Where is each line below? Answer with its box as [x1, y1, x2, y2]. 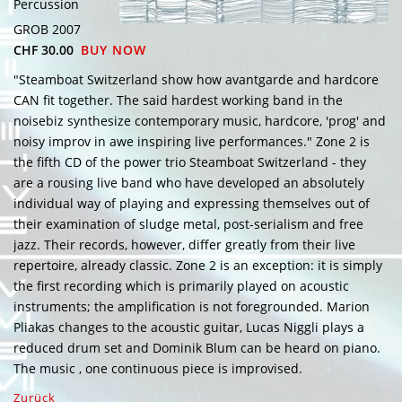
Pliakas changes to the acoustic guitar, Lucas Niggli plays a [13, 318, 364, 336]
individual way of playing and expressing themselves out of [13, 194, 370, 212]
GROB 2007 [13, 20, 81, 38]
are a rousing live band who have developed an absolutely [13, 173, 364, 191]
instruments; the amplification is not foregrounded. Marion [13, 297, 370, 315]
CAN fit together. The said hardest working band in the [13, 91, 343, 109]
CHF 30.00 [13, 40, 81, 58]
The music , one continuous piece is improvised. [13, 359, 302, 377]
